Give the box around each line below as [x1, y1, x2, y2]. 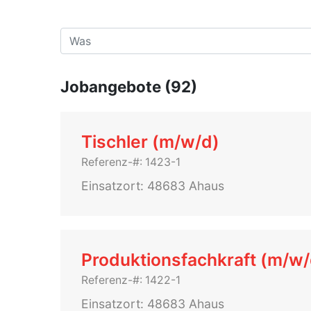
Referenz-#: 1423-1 [81, 155, 180, 169]
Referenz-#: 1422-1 [81, 274, 180, 287]
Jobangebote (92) [60, 77, 197, 96]
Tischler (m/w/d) [81, 131, 219, 152]
